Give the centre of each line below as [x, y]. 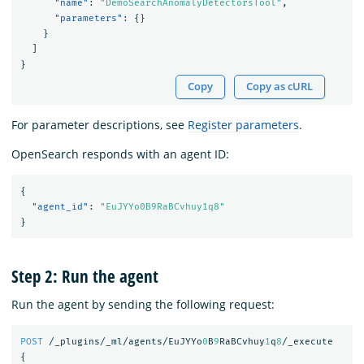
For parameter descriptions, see [100, 124]
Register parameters [243, 124]
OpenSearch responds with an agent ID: [120, 154]
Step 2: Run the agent [85, 276]
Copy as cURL [280, 86]
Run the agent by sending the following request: [143, 304]
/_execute [307, 342]
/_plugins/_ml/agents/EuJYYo [125, 342]
